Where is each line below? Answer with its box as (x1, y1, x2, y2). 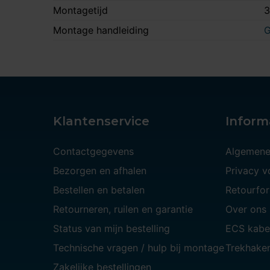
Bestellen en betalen (53, 184, 145, 196)
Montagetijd (53, 4, 108, 17)
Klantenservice (53, 114, 149, 129)
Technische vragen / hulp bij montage (53, 242, 224, 254)
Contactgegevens (53, 145, 134, 158)
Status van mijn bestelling (53, 222, 170, 235)
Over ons (225, 203, 266, 216)
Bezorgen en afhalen (53, 165, 146, 177)
